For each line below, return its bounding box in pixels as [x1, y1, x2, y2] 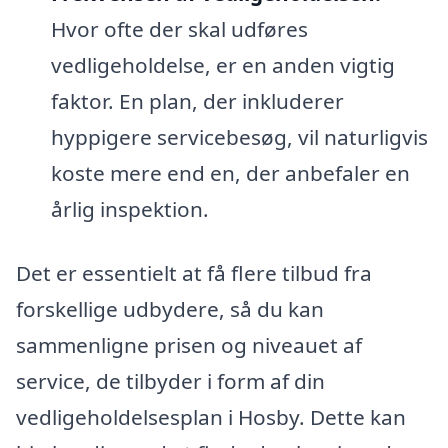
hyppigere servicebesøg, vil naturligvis [50, 123, 428, 152]
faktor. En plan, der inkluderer [50, 87, 344, 116]
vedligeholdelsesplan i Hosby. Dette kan [16, 402, 406, 431]
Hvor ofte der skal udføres [50, 15, 308, 44]
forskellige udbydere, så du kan [16, 294, 324, 323]
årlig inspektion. [50, 195, 209, 224]
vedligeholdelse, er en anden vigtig [50, 51, 395, 80]
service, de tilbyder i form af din [16, 366, 325, 395]
